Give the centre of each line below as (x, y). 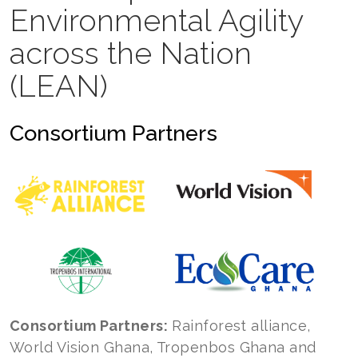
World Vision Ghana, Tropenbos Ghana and (163, 347)
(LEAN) (63, 86)
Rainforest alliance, (239, 326)
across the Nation (131, 53)
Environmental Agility (157, 20)
